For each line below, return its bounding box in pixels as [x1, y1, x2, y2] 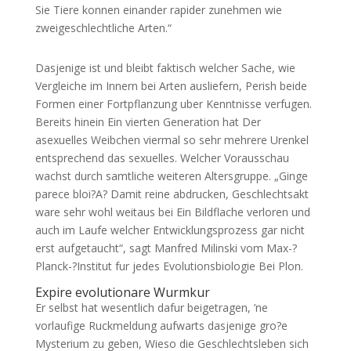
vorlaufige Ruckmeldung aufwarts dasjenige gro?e [34, 318, 288, 333]
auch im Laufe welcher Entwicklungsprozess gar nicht [34, 223, 305, 237]
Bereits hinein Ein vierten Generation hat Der [34, 114, 261, 129]
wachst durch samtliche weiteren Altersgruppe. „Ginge [34, 168, 308, 183]
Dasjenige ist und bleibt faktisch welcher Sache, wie [34, 60, 295, 75]
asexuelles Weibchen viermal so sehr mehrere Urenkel [34, 132, 309, 147]
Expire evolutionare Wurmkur [34, 284, 210, 301]
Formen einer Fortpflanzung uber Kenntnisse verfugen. [34, 96, 312, 111]
